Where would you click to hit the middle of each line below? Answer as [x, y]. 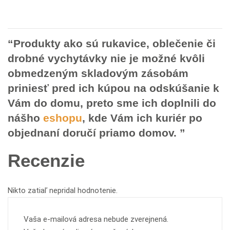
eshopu [63, 118]
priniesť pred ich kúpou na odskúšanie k [113, 88]
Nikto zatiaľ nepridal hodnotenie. [63, 190]
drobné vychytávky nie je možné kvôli [106, 58]
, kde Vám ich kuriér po [142, 118]
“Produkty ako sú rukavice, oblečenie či [112, 43]
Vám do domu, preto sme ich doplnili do [112, 103]
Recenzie [46, 160]
